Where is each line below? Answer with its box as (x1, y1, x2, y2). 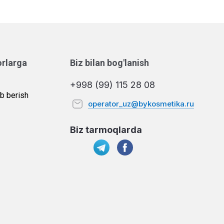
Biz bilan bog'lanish (70, 57, 149, 68)
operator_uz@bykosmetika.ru (88, 99, 194, 108)
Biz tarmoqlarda (70, 124, 142, 135)
